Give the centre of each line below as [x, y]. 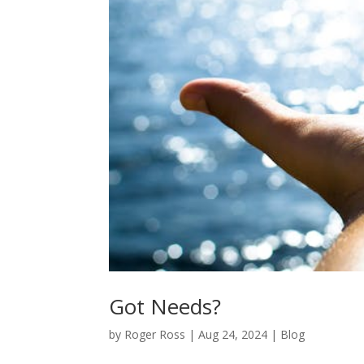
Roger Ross [155, 335]
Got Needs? [165, 307]
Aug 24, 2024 [233, 335]
